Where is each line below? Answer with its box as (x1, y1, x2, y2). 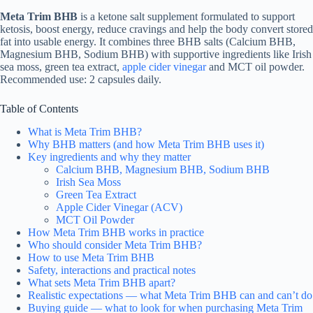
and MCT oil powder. (206, 61, 305, 73)
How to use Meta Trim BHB (28, 251, 154, 263)
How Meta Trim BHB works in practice (28, 226, 204, 238)
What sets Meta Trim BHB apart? (28, 276, 175, 289)
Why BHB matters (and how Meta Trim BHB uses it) (28, 138, 264, 150)
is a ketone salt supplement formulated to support (78, 10, 295, 22)
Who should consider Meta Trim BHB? (28, 238, 202, 251)
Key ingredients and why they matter (28, 150, 191, 163)
